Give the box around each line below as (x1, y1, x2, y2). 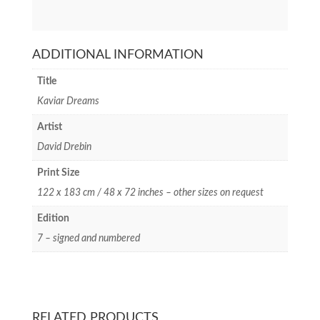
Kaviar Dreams (36, 96, 99, 107)
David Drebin (36, 142, 91, 153)
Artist (36, 122, 62, 133)
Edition (36, 214, 69, 224)
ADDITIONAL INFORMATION (31, 49, 204, 62)
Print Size (36, 168, 79, 179)
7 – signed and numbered (36, 234, 140, 244)
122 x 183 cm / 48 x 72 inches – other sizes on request (36, 188, 264, 199)
